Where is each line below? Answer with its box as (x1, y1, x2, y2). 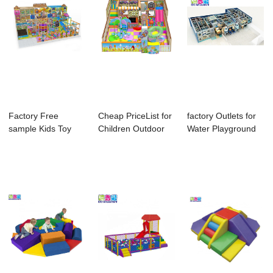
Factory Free (9, 111, 59, 121)
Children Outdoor (97, 124, 165, 134)
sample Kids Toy (9, 124, 72, 134)
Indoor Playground (9, 136, 80, 147)
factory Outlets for (187, 111, 257, 121)
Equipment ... (187, 136, 239, 147)
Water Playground (187, 124, 257, 134)
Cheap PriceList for (97, 111, 172, 121)
